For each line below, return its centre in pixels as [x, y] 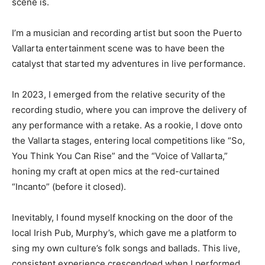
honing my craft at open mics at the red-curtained [116, 171]
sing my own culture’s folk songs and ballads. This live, [126, 248]
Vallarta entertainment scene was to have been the [118, 48]
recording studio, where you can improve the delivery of [129, 109]
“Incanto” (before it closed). [70, 186]
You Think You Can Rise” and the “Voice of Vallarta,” [120, 156]
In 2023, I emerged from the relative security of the [119, 94]
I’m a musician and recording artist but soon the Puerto [127, 33]
